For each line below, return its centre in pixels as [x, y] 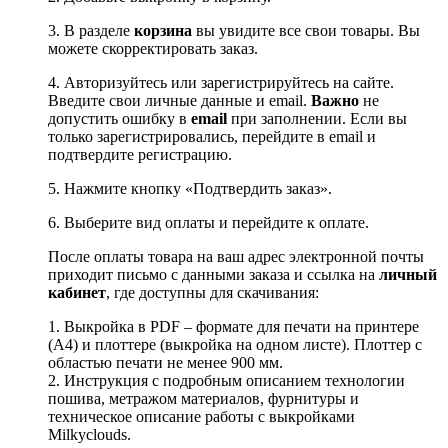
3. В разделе [91, 31]
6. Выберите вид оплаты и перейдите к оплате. [208, 223]
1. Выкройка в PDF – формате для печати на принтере [233, 327]
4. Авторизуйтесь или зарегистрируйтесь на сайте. [221, 83]
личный [408, 275]
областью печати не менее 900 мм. [165, 363]
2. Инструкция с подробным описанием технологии [226, 381]
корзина [163, 31]
